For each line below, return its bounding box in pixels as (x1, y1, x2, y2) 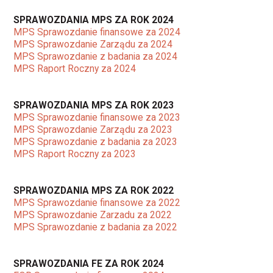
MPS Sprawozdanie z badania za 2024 (13, 50, 178, 62)
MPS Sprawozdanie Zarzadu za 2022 (13, 208, 172, 221)
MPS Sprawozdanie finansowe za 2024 (13, 26, 181, 38)
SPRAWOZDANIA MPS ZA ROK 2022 (13, 184, 174, 196)
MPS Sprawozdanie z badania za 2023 (13, 135, 178, 147)
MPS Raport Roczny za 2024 (13, 62, 136, 74)
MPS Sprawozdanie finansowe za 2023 (13, 111, 181, 123)
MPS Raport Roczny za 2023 (13, 147, 136, 160)
